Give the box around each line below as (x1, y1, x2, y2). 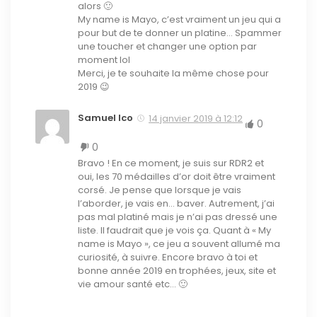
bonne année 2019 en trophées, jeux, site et (78, 263, 276, 277)
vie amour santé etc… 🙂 (78, 277, 188, 291)
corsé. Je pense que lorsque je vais (78, 183, 241, 197)
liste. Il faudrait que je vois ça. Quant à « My (78, 223, 271, 237)
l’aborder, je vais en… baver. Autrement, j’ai (78, 196, 275, 210)
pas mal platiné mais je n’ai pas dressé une (78, 209, 277, 224)
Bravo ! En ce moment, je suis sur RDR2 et (78, 156, 264, 170)
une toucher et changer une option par (78, 39, 257, 53)
